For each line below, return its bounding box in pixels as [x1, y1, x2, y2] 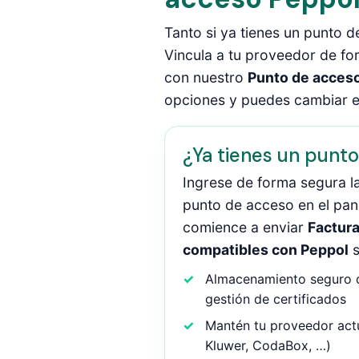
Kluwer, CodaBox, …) [204, 337, 331, 353]
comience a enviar [182, 219, 308, 236]
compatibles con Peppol [182, 241, 349, 258]
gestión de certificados [204, 291, 346, 307]
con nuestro [163, 69, 248, 86]
